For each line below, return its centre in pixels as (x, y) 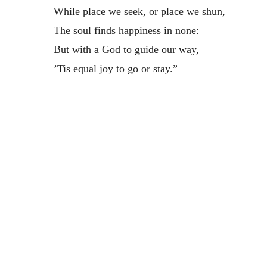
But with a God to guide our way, (126, 49)
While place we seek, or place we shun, (139, 11)
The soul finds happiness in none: (126, 30)
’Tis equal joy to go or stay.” (115, 68)
